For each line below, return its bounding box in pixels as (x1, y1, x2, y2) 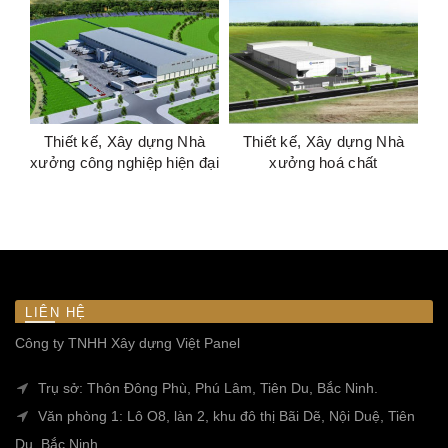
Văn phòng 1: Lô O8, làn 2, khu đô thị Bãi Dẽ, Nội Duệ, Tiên (34, 408, 415, 425)
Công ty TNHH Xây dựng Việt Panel (15, 335, 240, 352)
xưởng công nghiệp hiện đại (30, 153, 219, 171)
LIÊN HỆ (25, 305, 87, 321)
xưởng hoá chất (269, 154, 378, 172)
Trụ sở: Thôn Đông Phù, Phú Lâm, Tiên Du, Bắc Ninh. (34, 380, 378, 397)
